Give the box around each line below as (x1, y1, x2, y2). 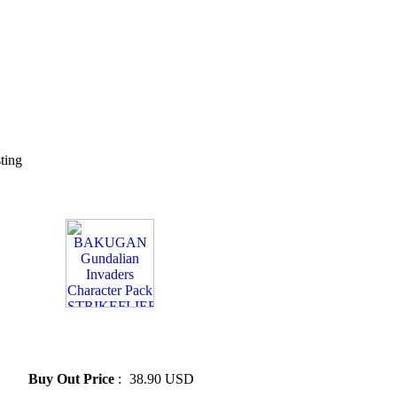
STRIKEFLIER (17, 347, 115, 362)
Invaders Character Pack (17, 331, 169, 346)
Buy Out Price (28, 371, 118, 386)
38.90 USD (129, 371, 194, 386)
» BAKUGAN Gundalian (17, 315, 168, 331)
